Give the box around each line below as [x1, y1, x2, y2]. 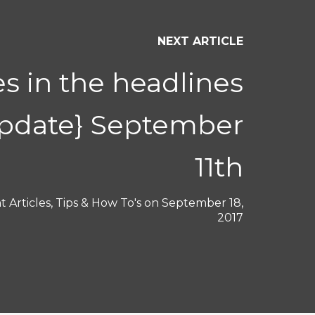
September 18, [162, 195, 243, 210]
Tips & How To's [56, 195, 141, 210]
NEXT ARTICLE [157, 34, 243, 48]
